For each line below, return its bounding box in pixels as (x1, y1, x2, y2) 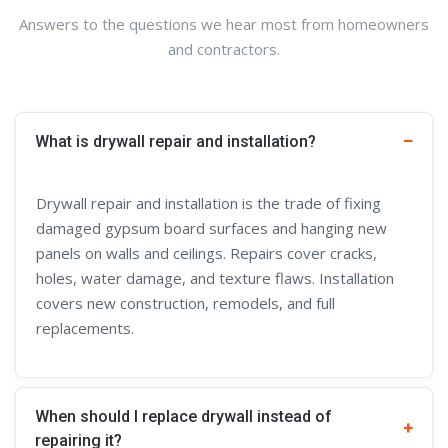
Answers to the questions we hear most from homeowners (19, 13, 429, 34)
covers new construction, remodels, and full (36, 292, 335, 313)
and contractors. (168, 38, 280, 59)
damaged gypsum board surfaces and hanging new (36, 217, 387, 238)
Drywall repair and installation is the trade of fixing (36, 192, 381, 213)
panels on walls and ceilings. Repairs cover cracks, (36, 242, 377, 263)
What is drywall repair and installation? (35, 131, 316, 151)
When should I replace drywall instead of (35, 406, 332, 426)
